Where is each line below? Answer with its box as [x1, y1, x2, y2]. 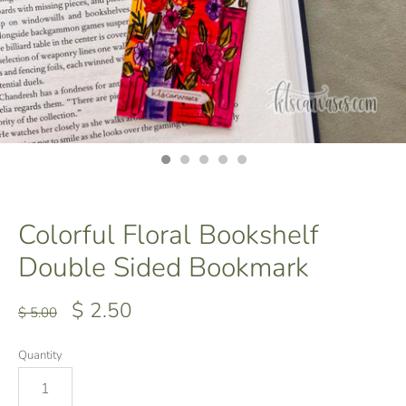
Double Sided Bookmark [18, 249, 309, 286]
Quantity [18, 347, 63, 363]
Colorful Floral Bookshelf [18, 217, 319, 254]
